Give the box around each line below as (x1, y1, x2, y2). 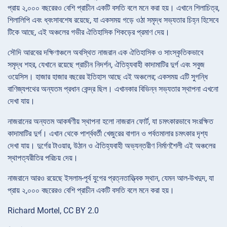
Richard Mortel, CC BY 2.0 (8, 205, 99, 215)
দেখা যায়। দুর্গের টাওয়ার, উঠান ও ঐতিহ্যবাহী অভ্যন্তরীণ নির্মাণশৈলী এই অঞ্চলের (8, 140, 215, 150)
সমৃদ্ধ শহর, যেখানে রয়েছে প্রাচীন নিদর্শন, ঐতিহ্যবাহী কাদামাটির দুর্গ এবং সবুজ (8, 59, 205, 69)
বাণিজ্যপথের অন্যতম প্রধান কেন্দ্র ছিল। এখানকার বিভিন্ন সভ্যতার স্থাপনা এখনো (8, 84, 218, 94)
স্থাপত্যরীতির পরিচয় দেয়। (8, 153, 78, 163)
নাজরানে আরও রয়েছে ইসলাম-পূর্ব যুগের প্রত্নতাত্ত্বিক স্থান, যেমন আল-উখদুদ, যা (8, 173, 214, 183)
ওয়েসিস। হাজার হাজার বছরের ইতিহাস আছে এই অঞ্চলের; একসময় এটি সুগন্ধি (8, 71, 208, 82)
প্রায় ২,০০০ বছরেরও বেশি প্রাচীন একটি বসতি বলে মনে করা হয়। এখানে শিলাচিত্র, (8, 3, 219, 13)
